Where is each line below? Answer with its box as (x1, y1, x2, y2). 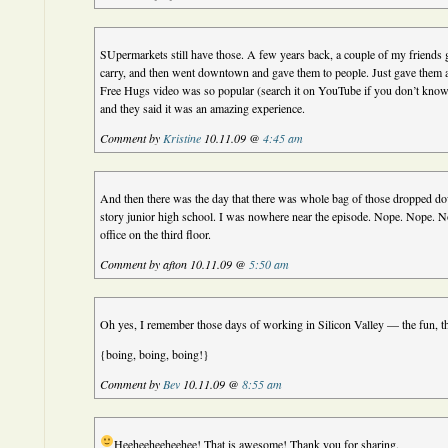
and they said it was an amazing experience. (100, 100, 306, 116)
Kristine (163, 130, 202, 146)
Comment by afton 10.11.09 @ (100, 256, 250, 272)
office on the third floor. (100, 226, 212, 242)
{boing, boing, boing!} (100, 346, 210, 362)
